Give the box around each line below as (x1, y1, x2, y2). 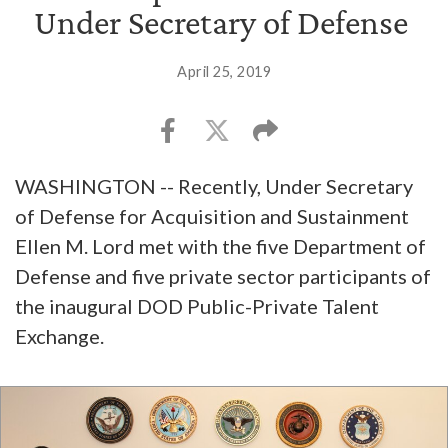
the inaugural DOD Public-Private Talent (15, 294, 379, 318)
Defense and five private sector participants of (15, 264, 431, 288)
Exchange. (15, 324, 108, 348)
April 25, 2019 (177, 63, 271, 80)
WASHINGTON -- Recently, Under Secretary (15, 174, 413, 198)
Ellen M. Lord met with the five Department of (15, 234, 426, 258)
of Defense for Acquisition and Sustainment (15, 204, 409, 228)
